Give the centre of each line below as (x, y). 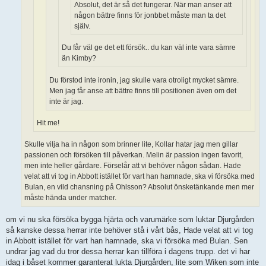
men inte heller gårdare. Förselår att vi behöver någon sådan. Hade (133, 166)
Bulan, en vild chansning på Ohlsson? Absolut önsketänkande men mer (139, 187)
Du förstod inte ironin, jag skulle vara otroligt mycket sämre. (144, 80)
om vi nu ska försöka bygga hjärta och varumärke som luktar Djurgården (130, 219)
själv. (82, 26)
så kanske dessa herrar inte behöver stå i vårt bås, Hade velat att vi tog (129, 230)
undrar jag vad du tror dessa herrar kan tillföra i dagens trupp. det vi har (128, 251)
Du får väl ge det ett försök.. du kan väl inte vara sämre (149, 48)
